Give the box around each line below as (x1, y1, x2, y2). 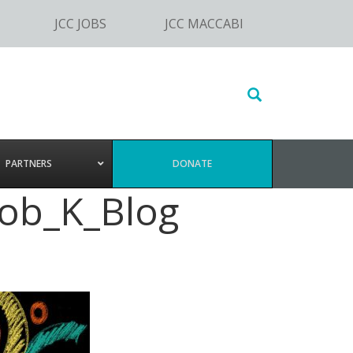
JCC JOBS (54, 15, 107, 32)
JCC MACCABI (165, 15, 244, 32)
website (214, 126, 269, 145)
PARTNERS (6, 157, 52, 170)
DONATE (173, 157, 212, 170)
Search (214, 80, 260, 99)
